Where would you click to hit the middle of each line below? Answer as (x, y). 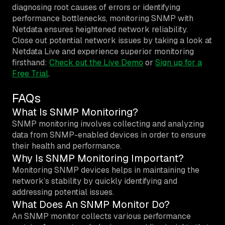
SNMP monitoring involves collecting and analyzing (108, 124)
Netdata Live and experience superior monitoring (103, 51)
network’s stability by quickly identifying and (95, 181)
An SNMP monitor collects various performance (101, 216)
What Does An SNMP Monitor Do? (91, 204)
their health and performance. (67, 146)
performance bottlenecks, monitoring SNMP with (103, 18)
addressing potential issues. (63, 192)
